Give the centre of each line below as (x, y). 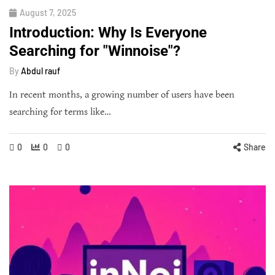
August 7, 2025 (48, 12)
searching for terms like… (60, 112)
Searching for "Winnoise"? (95, 51)
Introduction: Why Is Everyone (108, 32)
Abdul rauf (41, 71)
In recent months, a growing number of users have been (122, 95)
